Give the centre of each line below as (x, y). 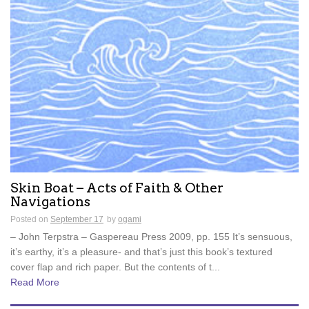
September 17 (77, 219)
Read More (35, 282)
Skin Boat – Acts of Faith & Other (117, 188)
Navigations (50, 201)
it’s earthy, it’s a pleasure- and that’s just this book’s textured (141, 251)
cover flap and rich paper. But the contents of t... (115, 267)
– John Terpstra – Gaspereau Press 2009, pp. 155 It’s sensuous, (151, 236)
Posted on (30, 219)
